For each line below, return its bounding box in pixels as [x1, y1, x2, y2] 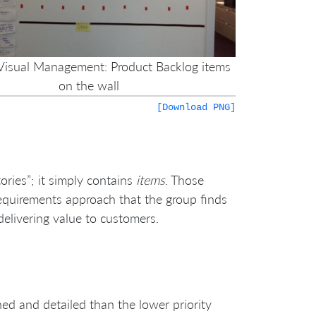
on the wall [59, 77, 120, 93]
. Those [165, 171, 204, 188]
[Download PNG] [157, 101, 236, 113]
